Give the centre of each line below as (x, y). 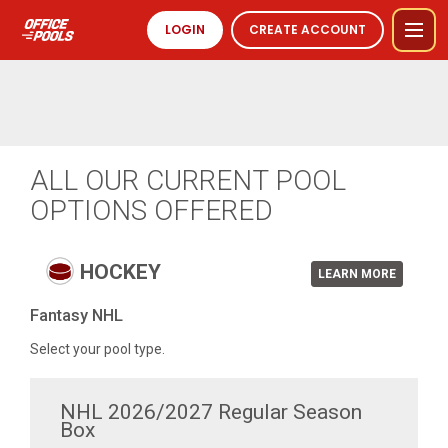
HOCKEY (118, 272)
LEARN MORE (357, 274)
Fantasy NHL (76, 315)
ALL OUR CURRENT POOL (188, 180)
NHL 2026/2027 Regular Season (211, 412)
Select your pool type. (97, 349)
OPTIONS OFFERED (151, 210)
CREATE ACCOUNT (307, 29)
